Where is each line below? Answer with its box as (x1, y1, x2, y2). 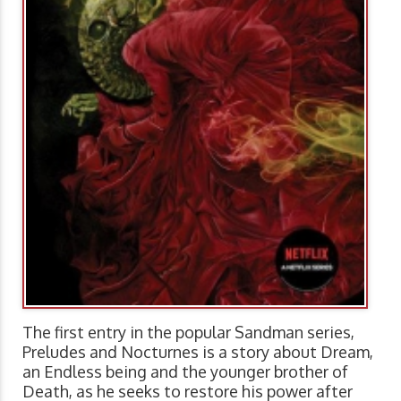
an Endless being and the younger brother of (22, 362, 348, 382)
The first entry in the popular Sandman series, (22, 322, 354, 343)
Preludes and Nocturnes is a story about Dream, (22, 342, 373, 363)
